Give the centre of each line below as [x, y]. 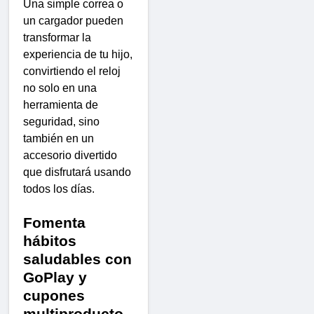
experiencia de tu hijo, [78, 55]
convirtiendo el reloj [72, 71]
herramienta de [61, 105]
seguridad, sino [61, 122]
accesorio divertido [70, 156]
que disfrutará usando [77, 172]
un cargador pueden [73, 21]
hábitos [50, 241]
